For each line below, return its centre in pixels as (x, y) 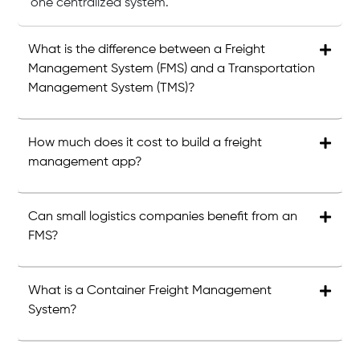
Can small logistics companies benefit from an (163, 217)
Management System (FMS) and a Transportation (172, 69)
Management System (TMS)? (112, 88)
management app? (86, 162)
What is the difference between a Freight (147, 50)
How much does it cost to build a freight (145, 143)
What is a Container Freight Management (150, 291)
